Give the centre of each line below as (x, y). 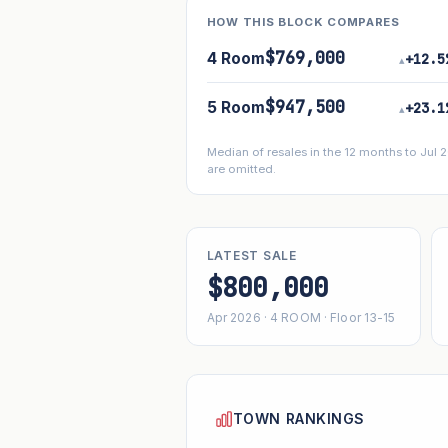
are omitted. (241, 168)
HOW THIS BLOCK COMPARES (303, 22)
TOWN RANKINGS (299, 419)
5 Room (235, 108)
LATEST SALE (251, 255)
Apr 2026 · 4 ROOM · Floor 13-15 (301, 317)
